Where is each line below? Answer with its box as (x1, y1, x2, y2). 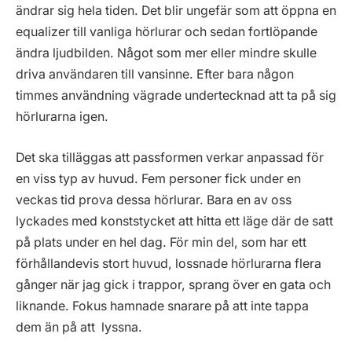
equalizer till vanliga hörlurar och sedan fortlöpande (16, 24, 317, 40)
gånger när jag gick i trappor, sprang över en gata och (16, 277, 331, 292)
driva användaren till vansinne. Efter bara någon (16, 67, 294, 82)
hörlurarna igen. (16, 109, 108, 125)
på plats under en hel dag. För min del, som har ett (16, 234, 306, 250)
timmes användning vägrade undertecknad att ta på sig (16, 88, 336, 104)
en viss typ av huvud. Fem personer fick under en (16, 170, 301, 186)
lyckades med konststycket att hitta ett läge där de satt (16, 213, 333, 229)
